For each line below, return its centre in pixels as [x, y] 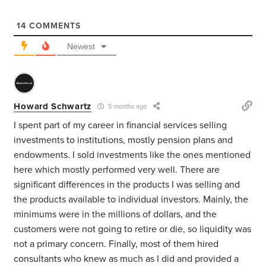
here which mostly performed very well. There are [117, 170]
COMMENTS [54, 26]
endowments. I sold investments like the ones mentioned [132, 155]
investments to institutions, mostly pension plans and [123, 140]
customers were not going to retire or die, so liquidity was [133, 229]
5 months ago [126, 107]
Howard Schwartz [53, 106]
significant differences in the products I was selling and [127, 185]
